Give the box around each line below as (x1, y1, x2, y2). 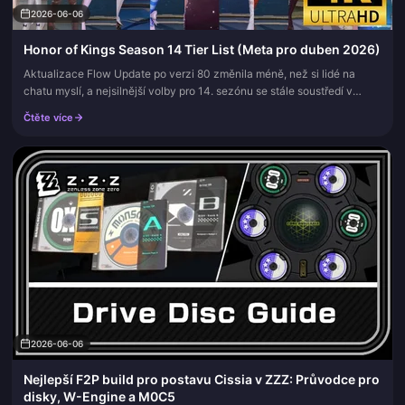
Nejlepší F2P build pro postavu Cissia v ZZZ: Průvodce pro (24, 371, 380, 387)
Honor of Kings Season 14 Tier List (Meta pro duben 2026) (24, 41, 381, 57)
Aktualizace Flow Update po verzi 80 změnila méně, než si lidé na (24, 66, 355, 80)
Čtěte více (24, 110, 73, 124)
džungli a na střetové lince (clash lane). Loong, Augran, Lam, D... (24, 100, 344, 115)
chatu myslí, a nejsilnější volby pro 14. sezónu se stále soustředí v (24, 83, 353, 98)
